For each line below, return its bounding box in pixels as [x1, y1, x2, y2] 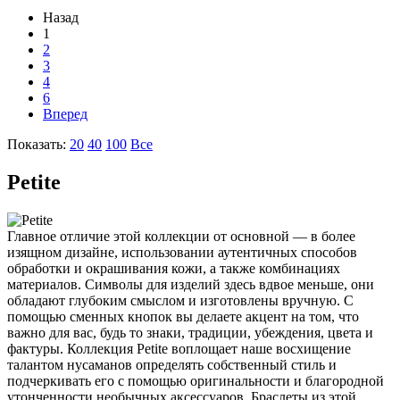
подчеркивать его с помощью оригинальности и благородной [7, 372, 384, 388]
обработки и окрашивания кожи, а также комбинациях [7, 260, 340, 276]
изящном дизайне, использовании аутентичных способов [7, 244, 357, 260]
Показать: [7, 136, 70, 152]
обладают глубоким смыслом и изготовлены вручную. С [7, 292, 354, 308]
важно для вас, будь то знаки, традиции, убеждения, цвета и [7, 324, 373, 340]
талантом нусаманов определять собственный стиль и [7, 356, 337, 372]
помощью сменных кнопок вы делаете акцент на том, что [7, 308, 359, 324]
